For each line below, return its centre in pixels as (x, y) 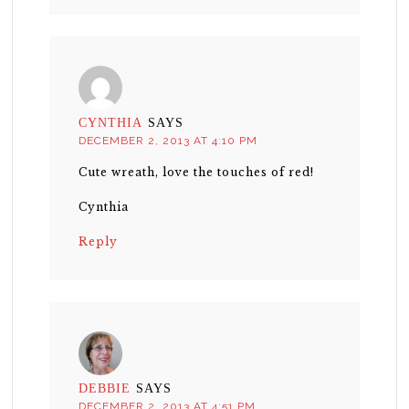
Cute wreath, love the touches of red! (197, 173)
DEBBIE (105, 389)
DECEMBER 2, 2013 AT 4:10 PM (168, 141)
